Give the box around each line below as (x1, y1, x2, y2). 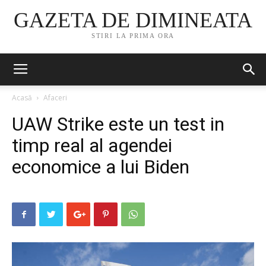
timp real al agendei (12, 134, 172, 157)
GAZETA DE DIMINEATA (14, 8, 252, 33)
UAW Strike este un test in (12, 113, 224, 135)
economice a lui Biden (12, 156, 189, 178)
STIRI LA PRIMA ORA (91, 32, 175, 40)
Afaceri (43, 93, 67, 103)
